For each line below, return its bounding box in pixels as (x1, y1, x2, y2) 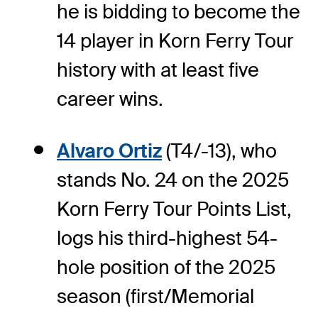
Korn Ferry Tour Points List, (57, 196, 292, 221)
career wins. (57, 86, 163, 111)
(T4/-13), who (162, 138, 277, 163)
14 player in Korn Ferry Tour (57, 28, 294, 53)
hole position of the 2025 (57, 254, 275, 280)
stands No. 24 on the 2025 (57, 167, 289, 192)
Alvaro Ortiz (57, 138, 162, 163)
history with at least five (57, 57, 259, 82)
